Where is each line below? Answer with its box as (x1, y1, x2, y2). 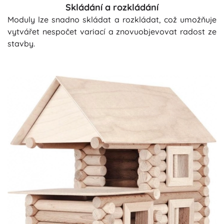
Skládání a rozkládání (65, 1, 158, 13)
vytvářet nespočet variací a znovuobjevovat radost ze (7, 26, 216, 36)
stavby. (7, 38, 35, 48)
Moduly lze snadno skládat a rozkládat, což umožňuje (7, 14, 216, 24)
